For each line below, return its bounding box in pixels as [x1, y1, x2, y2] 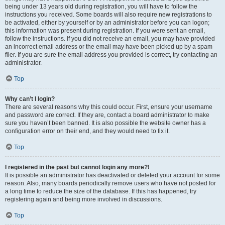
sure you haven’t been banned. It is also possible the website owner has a [5, 120, 206, 127]
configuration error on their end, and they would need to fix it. [5, 128, 170, 135]
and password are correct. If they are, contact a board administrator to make [5, 111, 209, 119]
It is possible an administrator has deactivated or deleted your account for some [5, 172, 220, 179]
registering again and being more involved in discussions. [5, 196, 162, 203]
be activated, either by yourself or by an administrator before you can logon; [5, 19, 209, 26]
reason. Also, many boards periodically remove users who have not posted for [5, 180, 216, 187]
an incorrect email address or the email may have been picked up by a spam [5, 43, 212, 50]
